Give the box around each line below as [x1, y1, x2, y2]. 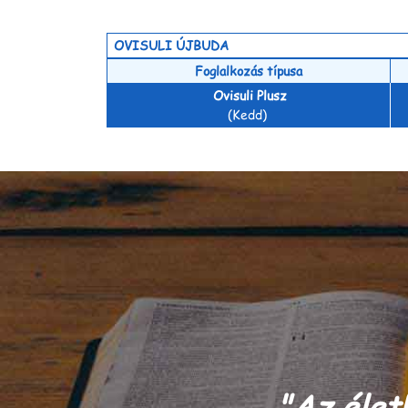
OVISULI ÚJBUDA [114, 36, 229, 54]
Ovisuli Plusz [213, 86, 287, 104]
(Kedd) [228, 105, 267, 123]
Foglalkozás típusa [195, 61, 302, 79]
